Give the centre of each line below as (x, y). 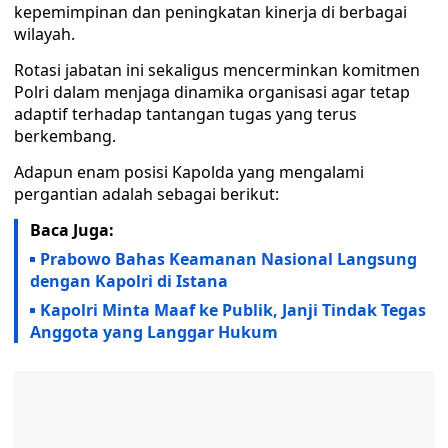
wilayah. (44, 34)
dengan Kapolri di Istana (129, 281)
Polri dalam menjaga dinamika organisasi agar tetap (212, 92)
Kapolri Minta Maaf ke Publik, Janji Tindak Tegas (233, 310)
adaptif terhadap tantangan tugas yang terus (185, 114)
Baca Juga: (72, 230)
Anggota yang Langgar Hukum (154, 332)
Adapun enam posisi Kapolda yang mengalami (189, 172)
